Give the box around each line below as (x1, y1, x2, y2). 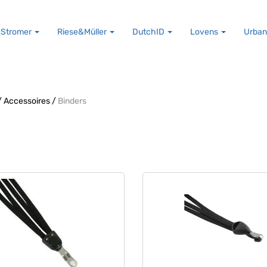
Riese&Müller (57, 27, 108, 37)
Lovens (190, 27, 220, 37)
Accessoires (4, 96, 50, 106)
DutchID (132, 27, 166, 37)
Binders (58, 96, 86, 106)
